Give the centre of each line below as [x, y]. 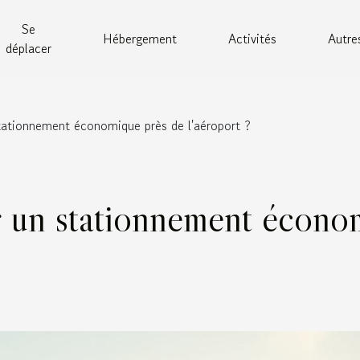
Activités [252, 39]
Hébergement [139, 39]
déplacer [28, 48]
